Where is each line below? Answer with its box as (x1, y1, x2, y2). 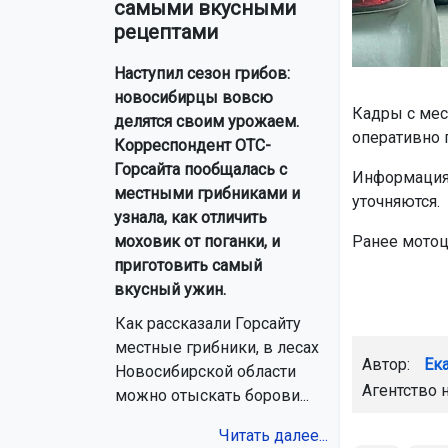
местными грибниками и (114, 184, 300, 204)
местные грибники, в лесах (115, 338, 319, 358)
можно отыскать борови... (115, 386, 309, 406)
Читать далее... (218, 426, 328, 446)
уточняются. (351, 191, 440, 211)
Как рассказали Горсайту (115, 314, 301, 334)
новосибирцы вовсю (114, 88, 273, 108)
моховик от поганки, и (114, 232, 280, 252)
